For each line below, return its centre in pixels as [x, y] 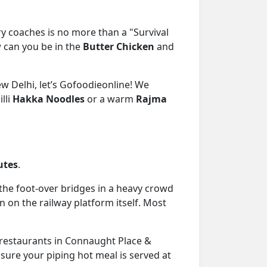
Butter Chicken [119, 46]
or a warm [110, 99]
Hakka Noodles [49, 99]
